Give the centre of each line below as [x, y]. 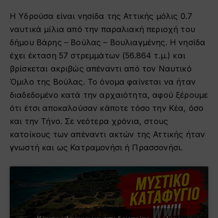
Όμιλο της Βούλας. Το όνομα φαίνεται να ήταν [103, 82]
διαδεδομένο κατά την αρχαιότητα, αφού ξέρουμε [109, 95]
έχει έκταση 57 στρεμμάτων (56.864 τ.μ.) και [98, 56]
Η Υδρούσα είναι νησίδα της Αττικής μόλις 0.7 [101, 16]
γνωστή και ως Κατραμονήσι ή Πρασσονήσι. [96, 148]
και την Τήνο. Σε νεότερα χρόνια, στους [89, 121]
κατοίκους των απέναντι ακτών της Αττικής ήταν [108, 135]
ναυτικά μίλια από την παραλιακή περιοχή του [102, 29]
